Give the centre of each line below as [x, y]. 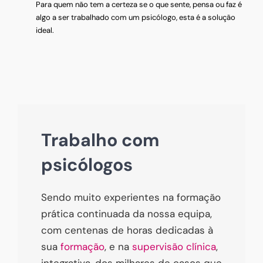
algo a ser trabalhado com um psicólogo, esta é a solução [136, 17]
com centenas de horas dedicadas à [127, 230]
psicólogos [87, 164]
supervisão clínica [174, 246]
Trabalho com [100, 140]
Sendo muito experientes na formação [131, 197]
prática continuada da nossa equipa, [127, 213]
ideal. [45, 30]
